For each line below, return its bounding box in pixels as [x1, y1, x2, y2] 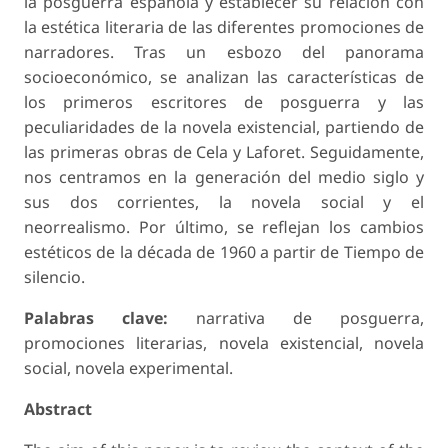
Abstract [24, 398, 92, 421]
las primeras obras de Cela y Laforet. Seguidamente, [24, 141, 424, 164]
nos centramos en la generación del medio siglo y [24, 166, 424, 189]
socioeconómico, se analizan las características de [24, 66, 424, 89]
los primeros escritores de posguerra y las [24, 91, 424, 114]
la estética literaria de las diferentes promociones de [24, 16, 424, 39]
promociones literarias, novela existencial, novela [24, 332, 424, 355]
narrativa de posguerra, [168, 307, 424, 330]
